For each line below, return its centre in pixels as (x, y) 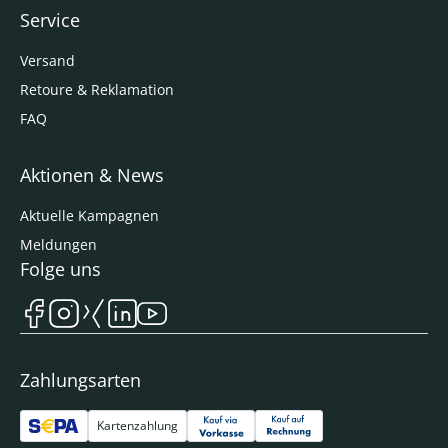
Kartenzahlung (137, 426)
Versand (47, 60)
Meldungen (58, 244)
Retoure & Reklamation (97, 89)
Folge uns (60, 268)
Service (50, 19)
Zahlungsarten (80, 380)
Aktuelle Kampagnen (89, 215)
